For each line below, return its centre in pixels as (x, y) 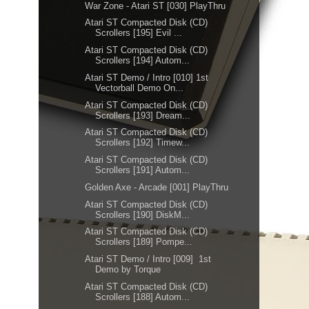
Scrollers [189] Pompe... (144, 242)
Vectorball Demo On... (140, 88)
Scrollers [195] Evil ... (139, 33)
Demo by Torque (130, 269)
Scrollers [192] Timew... (143, 143)
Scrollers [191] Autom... (143, 170)
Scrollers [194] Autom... (143, 60)
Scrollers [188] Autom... (143, 297)
